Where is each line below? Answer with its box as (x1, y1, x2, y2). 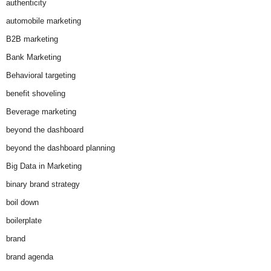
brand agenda (6, 252, 53, 262)
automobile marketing (6, 16, 81, 26)
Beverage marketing (6, 107, 76, 117)
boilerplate (6, 216, 42, 226)
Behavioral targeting (6, 71, 76, 80)
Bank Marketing (6, 53, 61, 62)
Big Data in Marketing (6, 162, 82, 171)
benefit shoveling (6, 89, 65, 99)
